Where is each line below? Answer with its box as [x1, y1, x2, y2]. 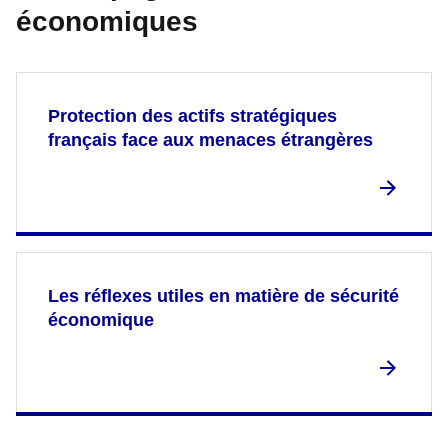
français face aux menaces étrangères [48, 129, 373, 150]
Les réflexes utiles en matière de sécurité [48, 285, 399, 306]
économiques [16, 5, 198, 37]
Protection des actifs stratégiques [48, 105, 337, 126]
